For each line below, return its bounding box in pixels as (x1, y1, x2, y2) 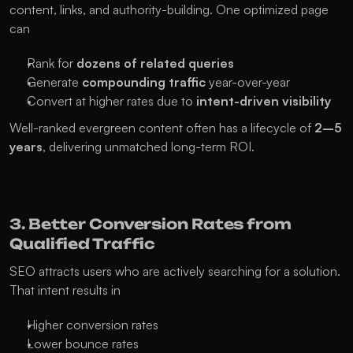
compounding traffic (82, 74, 206, 90)
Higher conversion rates (27, 317, 158, 333)
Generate (27, 74, 82, 90)
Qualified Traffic (9, 235, 156, 252)
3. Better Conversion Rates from (9, 215, 292, 232)
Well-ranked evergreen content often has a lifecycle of (9, 120, 314, 136)
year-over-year (206, 74, 290, 90)
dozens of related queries (76, 55, 234, 71)
